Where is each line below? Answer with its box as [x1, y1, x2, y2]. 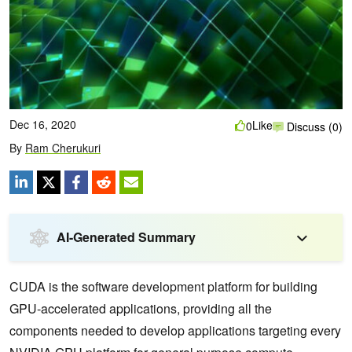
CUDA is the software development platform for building [9, 277, 317, 296]
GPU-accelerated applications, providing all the [9, 299, 272, 318]
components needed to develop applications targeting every [9, 321, 341, 340]
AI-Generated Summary [57, 228, 196, 247]
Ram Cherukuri [25, 140, 101, 156]
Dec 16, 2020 [9, 116, 76, 133]
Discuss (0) [284, 118, 343, 134]
